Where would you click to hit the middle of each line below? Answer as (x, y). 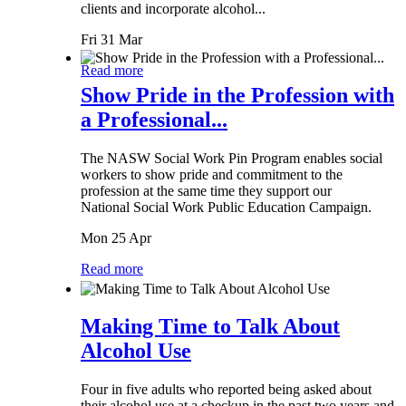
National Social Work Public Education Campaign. (226, 208)
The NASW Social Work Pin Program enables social (232, 159)
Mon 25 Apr (116, 238)
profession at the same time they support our (206, 191)
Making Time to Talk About (210, 327)
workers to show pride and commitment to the (212, 175)
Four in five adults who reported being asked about (226, 390)
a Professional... (154, 120)
